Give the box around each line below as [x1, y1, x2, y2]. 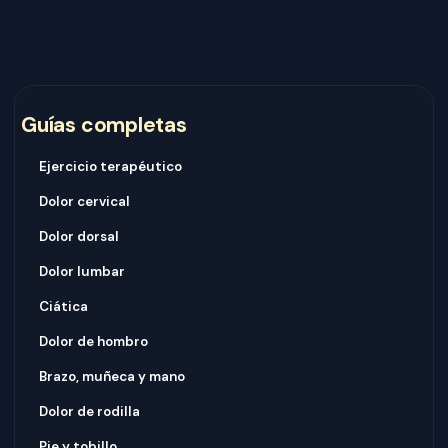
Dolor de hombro [39, 333, 148, 350]
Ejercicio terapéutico [39, 158, 182, 175]
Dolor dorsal [39, 228, 119, 245]
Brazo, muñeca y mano [39, 368, 185, 385]
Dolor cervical [39, 193, 130, 210]
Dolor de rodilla [39, 403, 140, 420]
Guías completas [21, 111, 187, 139]
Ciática [39, 298, 88, 315]
